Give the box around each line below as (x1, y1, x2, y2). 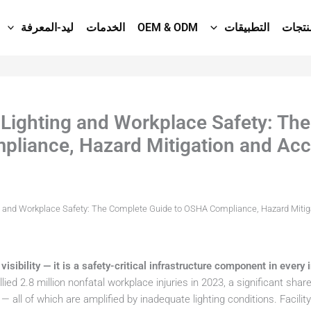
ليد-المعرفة (21, 21, 74, 34)
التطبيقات (224, 21, 269, 34)
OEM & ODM (137, 21, 199, 34)
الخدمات (86, 21, 126, 34)
